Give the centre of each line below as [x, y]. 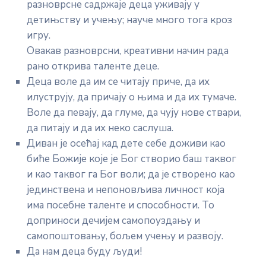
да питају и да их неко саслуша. [100, 128]
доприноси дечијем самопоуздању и [113, 221]
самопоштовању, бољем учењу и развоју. [125, 236]
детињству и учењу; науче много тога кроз [129, 20]
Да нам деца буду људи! [84, 251]
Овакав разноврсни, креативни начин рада [128, 51]
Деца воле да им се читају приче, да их [118, 82]
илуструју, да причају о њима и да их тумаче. [132, 97]
